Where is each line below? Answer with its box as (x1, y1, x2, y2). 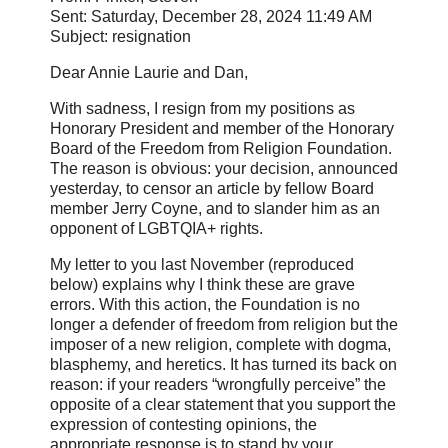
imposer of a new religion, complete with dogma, (50, 335, 391, 353)
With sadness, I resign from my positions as (50, 99, 355, 117)
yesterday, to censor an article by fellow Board (50, 179, 374, 197)
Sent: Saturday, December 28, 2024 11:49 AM (50, 8, 372, 26)
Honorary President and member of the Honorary (50, 119, 394, 137)
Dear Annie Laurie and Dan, (50, 63, 248, 81)
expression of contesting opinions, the (50, 415, 317, 433)
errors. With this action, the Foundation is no (50, 295, 360, 313)
